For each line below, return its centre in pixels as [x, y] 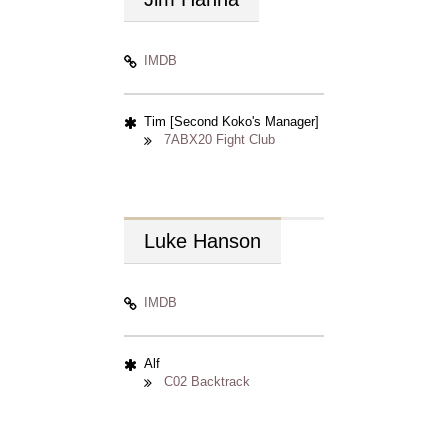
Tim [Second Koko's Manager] [231, 121]
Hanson [227, 241]
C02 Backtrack [207, 381]
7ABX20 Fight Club [219, 139]
